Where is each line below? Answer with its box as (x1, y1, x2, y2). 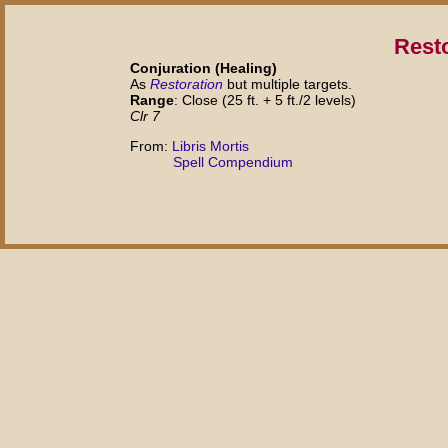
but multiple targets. (223, 75, 352, 92)
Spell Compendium (173, 154, 294, 171)
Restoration (150, 75, 223, 92)
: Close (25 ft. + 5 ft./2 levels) (174, 91, 356, 108)
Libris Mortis (172, 138, 249, 155)
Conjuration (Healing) (130, 59, 277, 76)
